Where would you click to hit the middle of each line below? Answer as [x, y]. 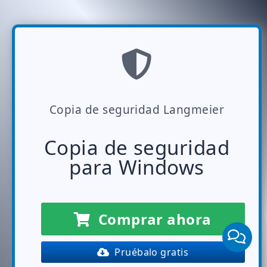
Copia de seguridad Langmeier [137, 110]
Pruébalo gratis [149, 252]
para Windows [137, 167]
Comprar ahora [151, 219]
